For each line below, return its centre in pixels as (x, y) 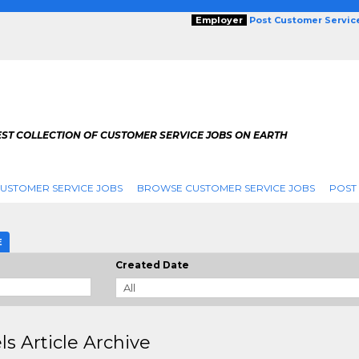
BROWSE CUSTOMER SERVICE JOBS (226, 188)
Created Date (152, 265)
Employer (219, 20)
